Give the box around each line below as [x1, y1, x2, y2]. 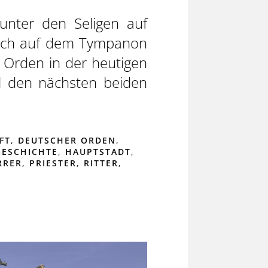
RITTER [83, 157, 118, 169]
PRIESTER [29, 157, 77, 169]
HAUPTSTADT [65, 145, 131, 157]
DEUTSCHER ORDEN [17, 134, 116, 146]
